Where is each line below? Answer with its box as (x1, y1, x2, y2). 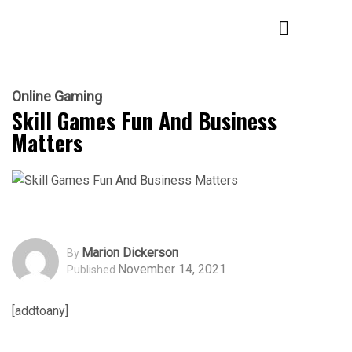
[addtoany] (12, 302, 68, 318)
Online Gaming (12, 88, 102, 104)
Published (67, 263, 115, 277)
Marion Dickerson (82, 245, 178, 261)
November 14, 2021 (118, 262, 226, 277)
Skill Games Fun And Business (12, 104, 277, 137)
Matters (12, 126, 82, 159)
